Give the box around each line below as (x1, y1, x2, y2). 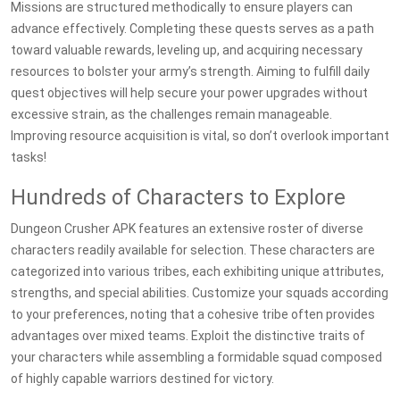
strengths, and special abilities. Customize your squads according (11, 286, 388, 300)
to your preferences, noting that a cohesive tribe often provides (11, 307, 375, 321)
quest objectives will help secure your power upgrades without (11, 86, 368, 100)
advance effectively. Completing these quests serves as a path (11, 21, 374, 36)
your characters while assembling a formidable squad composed (11, 350, 382, 364)
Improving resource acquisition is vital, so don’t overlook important (11, 129, 389, 143)
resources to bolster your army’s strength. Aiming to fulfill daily (11, 64, 370, 79)
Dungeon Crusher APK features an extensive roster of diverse (11, 221, 363, 236)
